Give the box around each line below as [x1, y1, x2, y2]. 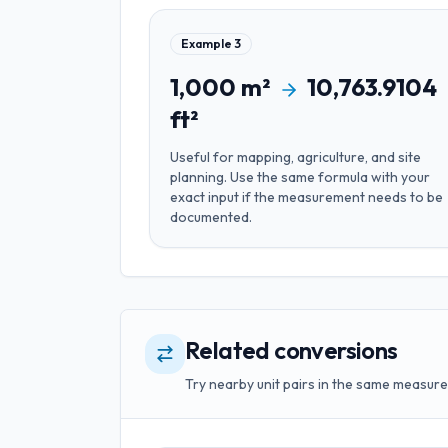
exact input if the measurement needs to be [170, 188, 443, 206]
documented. [170, 208, 252, 226]
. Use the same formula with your [224, 168, 430, 186]
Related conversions [185, 335, 398, 365]
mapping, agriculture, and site [237, 148, 421, 166]
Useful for [170, 148, 237, 166]
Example [181, 36, 234, 51]
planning [170, 168, 224, 186]
